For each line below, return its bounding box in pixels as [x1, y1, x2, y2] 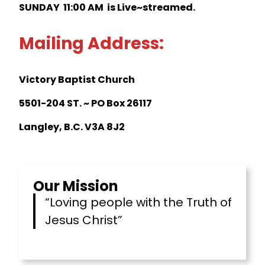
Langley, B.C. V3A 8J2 [19, 119, 125, 134]
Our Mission [33, 176, 118, 196]
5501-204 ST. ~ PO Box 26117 [19, 96, 152, 110]
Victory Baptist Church [19, 72, 135, 86]
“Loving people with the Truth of [45, 193, 232, 211]
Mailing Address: [19, 31, 164, 55]
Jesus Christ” [45, 211, 122, 228]
